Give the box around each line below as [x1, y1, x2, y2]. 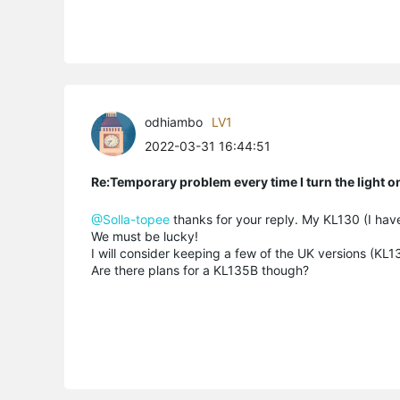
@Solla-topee [91, 211, 170, 227]
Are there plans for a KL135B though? [91, 262, 309, 278]
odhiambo [145, 113, 203, 129]
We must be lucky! [91, 228, 198, 244]
